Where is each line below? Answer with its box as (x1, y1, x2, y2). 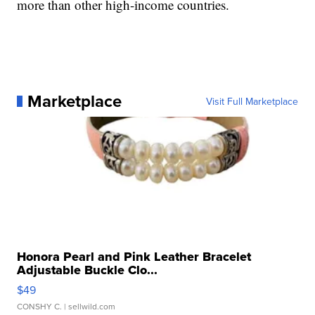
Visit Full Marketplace (205, 94, 298, 108)
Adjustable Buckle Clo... (17, 260, 158, 279)
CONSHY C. (17, 300, 63, 312)
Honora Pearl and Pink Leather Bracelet (17, 247, 252, 266)
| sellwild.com (62, 300, 116, 312)
